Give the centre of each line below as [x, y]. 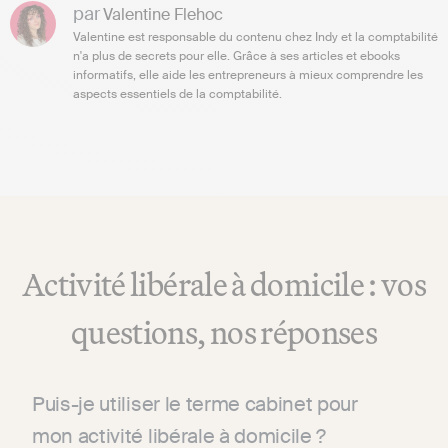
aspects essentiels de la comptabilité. [177, 94]
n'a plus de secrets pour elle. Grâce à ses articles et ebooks [236, 56]
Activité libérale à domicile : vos [224, 284]
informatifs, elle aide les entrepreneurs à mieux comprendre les [248, 75]
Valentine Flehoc [163, 15]
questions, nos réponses [224, 332]
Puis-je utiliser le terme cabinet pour [195, 404]
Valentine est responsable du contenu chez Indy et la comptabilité [255, 37]
